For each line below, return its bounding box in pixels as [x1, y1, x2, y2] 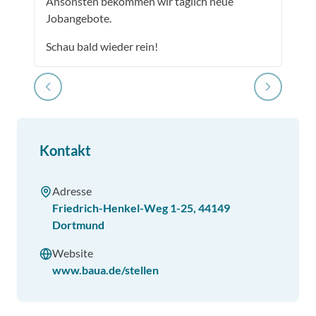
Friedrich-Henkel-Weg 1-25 [52, 201, 193, 214]
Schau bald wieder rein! [46, 39, 158, 53]
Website [52, 246, 93, 260]
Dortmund [52, 218, 104, 231]
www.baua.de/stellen [52, 263, 159, 276]
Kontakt [39, 142, 91, 159]
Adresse [52, 184, 92, 197]
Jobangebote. [46, 11, 111, 25]
